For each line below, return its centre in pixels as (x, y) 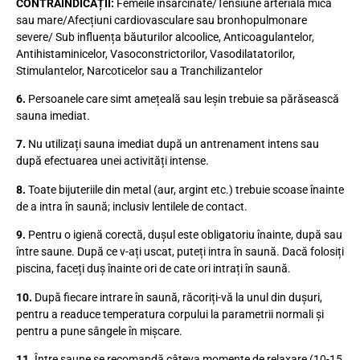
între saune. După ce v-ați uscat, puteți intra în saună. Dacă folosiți (180, 252)
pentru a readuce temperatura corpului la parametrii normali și (170, 314)
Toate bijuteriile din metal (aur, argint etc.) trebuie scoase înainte (185, 189)
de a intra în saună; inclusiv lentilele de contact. (132, 206)
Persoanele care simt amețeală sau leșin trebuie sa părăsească (182, 98)
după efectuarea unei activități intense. (112, 161)
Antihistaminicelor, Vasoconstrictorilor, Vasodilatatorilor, (155, 53)
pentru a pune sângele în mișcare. (99, 331)
